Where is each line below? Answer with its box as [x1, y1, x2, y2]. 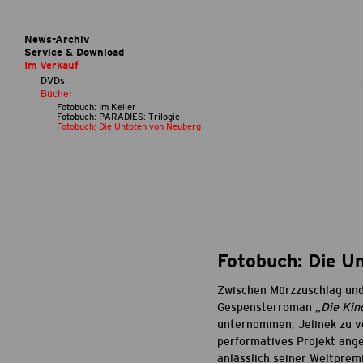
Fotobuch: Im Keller [57, 101, 136, 112]
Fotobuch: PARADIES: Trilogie [57, 111, 180, 122]
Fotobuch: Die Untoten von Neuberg [57, 121, 201, 131]
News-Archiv [24, 33, 89, 46]
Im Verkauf [24, 59, 79, 72]
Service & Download [24, 46, 124, 59]
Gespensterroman [216, 301, 315, 314]
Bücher [41, 88, 73, 99]
